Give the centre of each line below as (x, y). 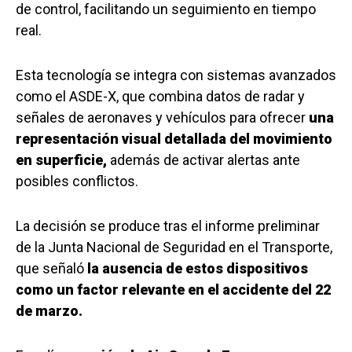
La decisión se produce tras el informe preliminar (168, 226)
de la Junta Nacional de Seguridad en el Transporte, (174, 247)
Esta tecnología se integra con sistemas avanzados (176, 75)
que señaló (51, 269)
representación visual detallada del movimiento (174, 139)
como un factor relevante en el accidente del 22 (173, 290)
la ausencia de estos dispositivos (198, 269)
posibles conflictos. (77, 181)
